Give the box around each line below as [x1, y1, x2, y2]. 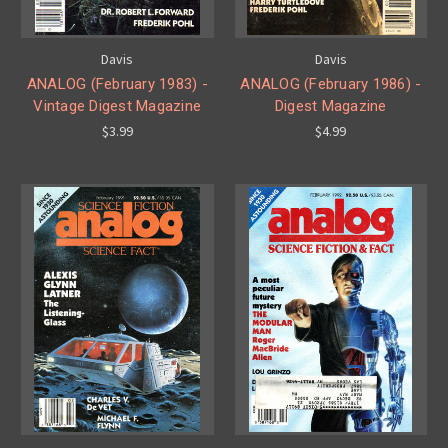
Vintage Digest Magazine [33, 96, 202, 115]
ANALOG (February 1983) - [26, 74, 208, 93]
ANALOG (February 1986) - [240, 74, 422, 93]
